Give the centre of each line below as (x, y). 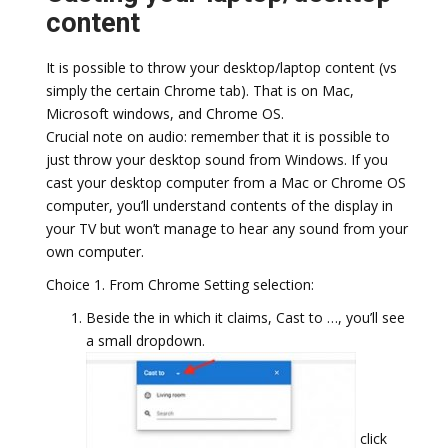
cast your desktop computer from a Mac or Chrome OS (226, 182)
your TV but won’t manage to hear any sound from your (227, 228)
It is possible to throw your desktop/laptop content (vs (221, 67)
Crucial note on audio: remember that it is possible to (218, 136)
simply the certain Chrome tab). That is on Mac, (200, 90)
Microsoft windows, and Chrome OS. (165, 113)
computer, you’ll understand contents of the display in (219, 205)
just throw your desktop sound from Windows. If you (217, 159)
